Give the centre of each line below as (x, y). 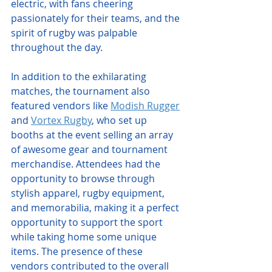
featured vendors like (61, 106)
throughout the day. (57, 48)
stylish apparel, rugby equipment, (89, 193)
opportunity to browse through (84, 179)
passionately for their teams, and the (97, 19)
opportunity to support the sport (88, 223)
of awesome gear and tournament (90, 150)
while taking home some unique (85, 237)
